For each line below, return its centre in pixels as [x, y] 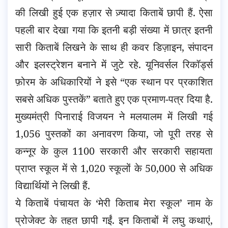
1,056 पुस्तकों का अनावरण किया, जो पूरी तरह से [114, 134]
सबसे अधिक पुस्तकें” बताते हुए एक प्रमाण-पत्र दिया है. [114, 99]
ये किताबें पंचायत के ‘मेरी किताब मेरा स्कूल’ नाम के [114, 203]
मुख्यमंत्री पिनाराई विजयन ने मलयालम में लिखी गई [114, 117]
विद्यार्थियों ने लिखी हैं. [53, 186]
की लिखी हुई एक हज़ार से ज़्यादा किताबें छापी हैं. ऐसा [114, 13]
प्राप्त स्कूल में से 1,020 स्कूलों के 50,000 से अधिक [114, 168]
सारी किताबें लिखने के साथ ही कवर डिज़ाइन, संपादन [114, 47]
